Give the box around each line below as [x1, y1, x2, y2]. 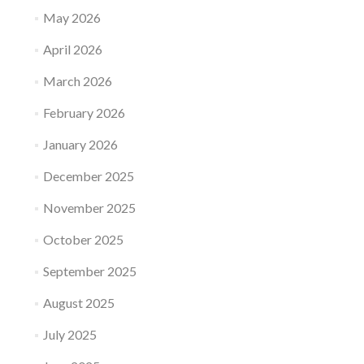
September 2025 [42, 263, 136, 279]
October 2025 [42, 232, 123, 247]
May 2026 [42, 10, 101, 25]
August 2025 [42, 295, 115, 310]
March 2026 [42, 73, 112, 89]
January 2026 [42, 136, 118, 152]
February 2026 [42, 105, 125, 120]
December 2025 [42, 168, 134, 184]
